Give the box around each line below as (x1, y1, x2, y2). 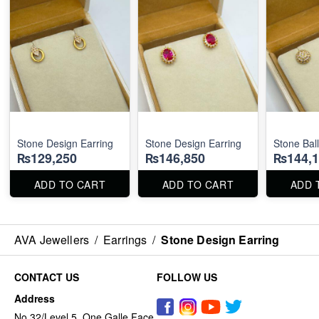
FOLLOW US (157, 270, 217, 284)
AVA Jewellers (14, 231, 89, 248)
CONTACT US (14, 270, 79, 284)
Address (14, 291, 55, 305)
